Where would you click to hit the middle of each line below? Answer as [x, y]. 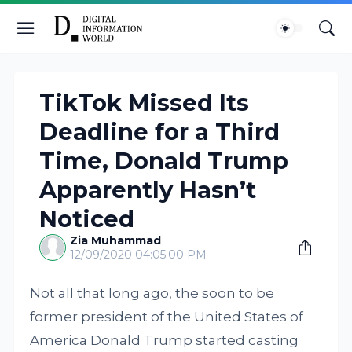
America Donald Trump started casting [165, 340]
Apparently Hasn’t [148, 190]
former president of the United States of [167, 317]
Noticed [87, 219]
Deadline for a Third [160, 132]
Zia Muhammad [116, 240]
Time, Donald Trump [164, 161]
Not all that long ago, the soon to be [152, 293]
